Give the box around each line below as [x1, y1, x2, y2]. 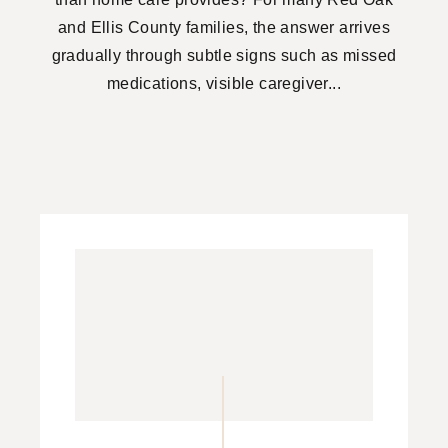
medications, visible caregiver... [106, 74, 342, 92]
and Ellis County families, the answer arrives [58, 18, 390, 36]
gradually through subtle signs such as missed [51, 46, 397, 64]
